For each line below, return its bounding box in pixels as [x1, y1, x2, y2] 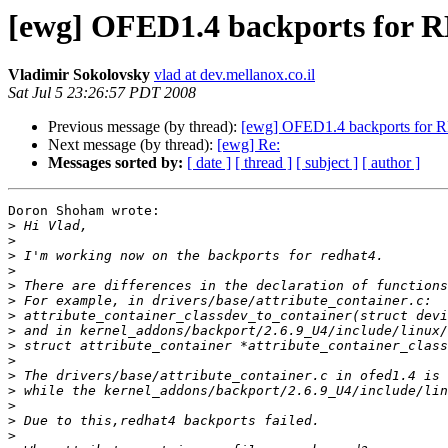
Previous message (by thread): [48, 118, 241, 136]
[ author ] [362, 154, 420, 172]
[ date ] [187, 154, 231, 172]
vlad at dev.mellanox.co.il [154, 66, 315, 84]
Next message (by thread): [48, 136, 217, 154]
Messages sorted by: [48, 154, 183, 172]
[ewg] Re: [217, 136, 280, 154]
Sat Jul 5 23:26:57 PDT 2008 [8, 84, 196, 102]
